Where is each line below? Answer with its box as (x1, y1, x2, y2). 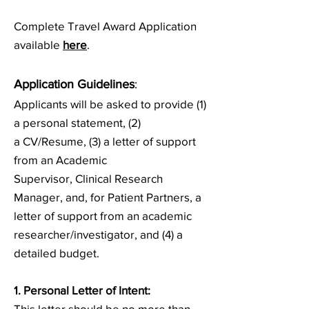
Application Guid (14, 77, 103, 91)
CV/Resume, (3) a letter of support (23, 134, 196, 148)
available (14, 38, 63, 51)
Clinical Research (72, 172, 163, 185)
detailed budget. (14, 246, 99, 259)
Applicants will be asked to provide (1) (14, 97, 206, 110)
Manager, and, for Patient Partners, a (14, 190, 201, 203)
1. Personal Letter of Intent (14, 283, 148, 297)
